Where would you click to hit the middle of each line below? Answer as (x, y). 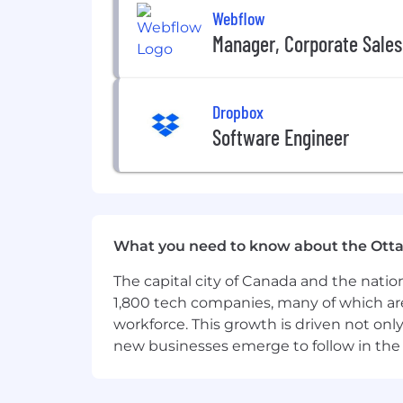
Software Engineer (281, 137)
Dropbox (238, 111)
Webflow (239, 18)
